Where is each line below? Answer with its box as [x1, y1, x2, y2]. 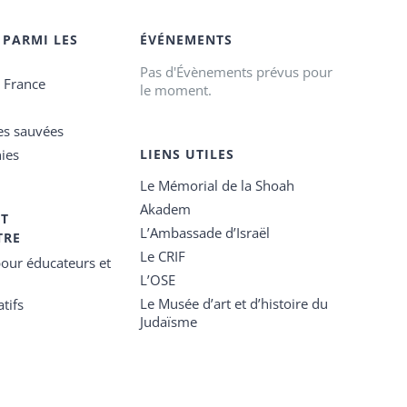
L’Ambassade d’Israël [140, 223, 271, 242]
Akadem [140, 200, 192, 218]
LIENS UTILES [140, 145, 235, 163]
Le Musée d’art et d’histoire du [140, 294, 329, 313]
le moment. [140, 81, 213, 99]
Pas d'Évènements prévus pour [140, 63, 333, 81]
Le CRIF [140, 247, 186, 265]
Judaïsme [140, 313, 198, 331]
